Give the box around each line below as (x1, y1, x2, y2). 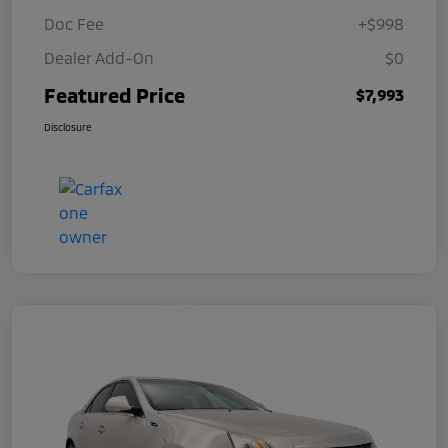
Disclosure (44, 120, 92, 133)
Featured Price (44, 82, 185, 107)
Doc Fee (44, 13, 104, 33)
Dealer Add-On (44, 47, 154, 67)
